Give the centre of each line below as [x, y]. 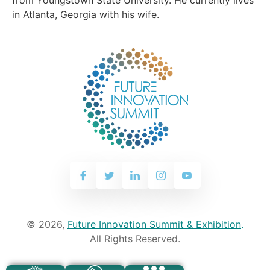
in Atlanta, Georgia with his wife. [86, 14]
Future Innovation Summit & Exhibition [154, 224]
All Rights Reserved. [135, 239]
